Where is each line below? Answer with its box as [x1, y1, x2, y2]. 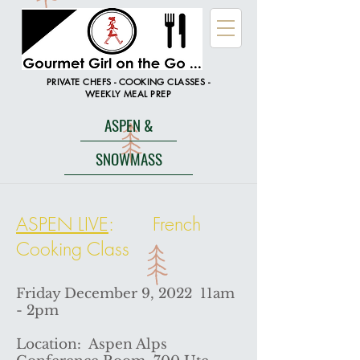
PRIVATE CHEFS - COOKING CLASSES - [46, 76, 211, 88]
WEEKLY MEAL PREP [84, 88, 172, 100]
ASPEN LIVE [16, 211, 108, 236]
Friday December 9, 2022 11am [16, 285, 235, 302]
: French [108, 211, 201, 236]
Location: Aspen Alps [16, 336, 167, 353]
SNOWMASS [95, 146, 162, 170]
